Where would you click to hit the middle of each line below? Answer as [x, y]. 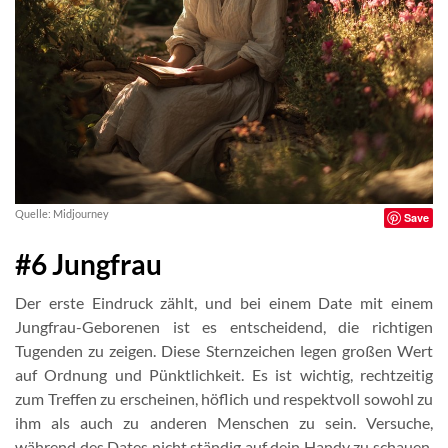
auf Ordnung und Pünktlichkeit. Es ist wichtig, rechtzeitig [224, 374]
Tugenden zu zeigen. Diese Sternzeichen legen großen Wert [224, 350]
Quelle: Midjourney [62, 213]
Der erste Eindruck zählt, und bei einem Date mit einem [224, 302]
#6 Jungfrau [88, 264]
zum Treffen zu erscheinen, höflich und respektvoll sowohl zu [224, 398]
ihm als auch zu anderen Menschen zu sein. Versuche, [224, 422]
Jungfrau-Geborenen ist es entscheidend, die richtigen [224, 326]
